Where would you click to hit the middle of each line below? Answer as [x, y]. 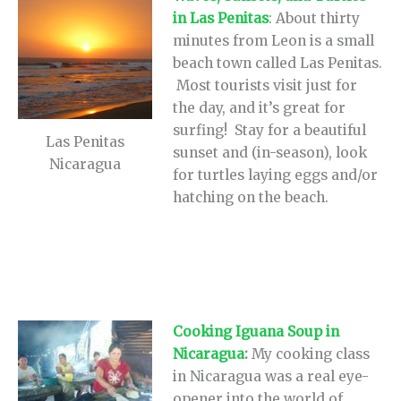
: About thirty [315, 19]
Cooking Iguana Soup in [256, 331]
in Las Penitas [221, 19]
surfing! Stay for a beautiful [270, 131]
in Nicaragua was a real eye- [271, 376]
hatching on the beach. [251, 198]
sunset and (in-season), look [270, 153]
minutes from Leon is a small [274, 41]
